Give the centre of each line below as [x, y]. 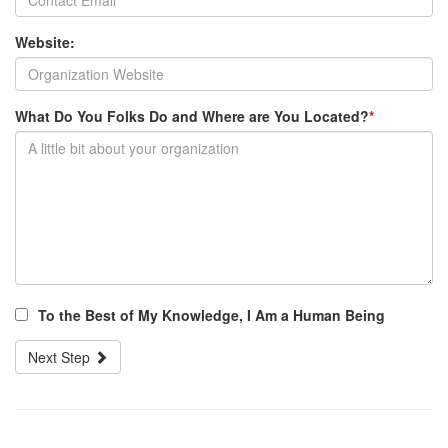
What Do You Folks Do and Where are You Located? [192, 116]
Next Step [61, 357]
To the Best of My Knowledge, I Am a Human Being [211, 315]
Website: [45, 42]
